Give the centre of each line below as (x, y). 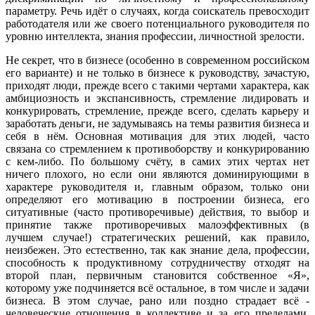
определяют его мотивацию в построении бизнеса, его (157, 199)
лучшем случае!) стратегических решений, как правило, (157, 237)
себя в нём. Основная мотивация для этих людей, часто (157, 136)
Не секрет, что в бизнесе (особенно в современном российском (157, 60)
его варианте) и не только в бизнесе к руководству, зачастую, (157, 72)
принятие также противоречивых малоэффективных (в (157, 224)
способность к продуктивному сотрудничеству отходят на (157, 262)
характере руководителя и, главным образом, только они (157, 186)
